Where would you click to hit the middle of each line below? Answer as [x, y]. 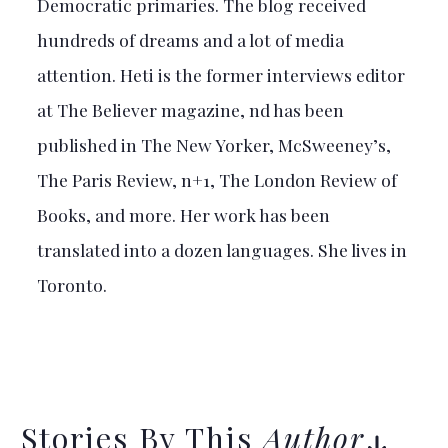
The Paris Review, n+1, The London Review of [216, 180]
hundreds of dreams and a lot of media [190, 40]
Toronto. [71, 285]
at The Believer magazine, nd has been [190, 110]
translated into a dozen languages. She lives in [221, 250]
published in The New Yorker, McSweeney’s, [213, 145]
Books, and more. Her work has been [183, 215]
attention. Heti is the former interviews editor [220, 75]
